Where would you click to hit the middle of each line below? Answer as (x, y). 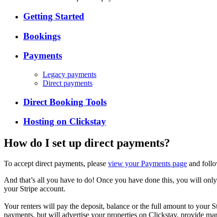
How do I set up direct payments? (87, 143)
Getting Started (54, 16)
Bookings (42, 36)
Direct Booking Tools (65, 102)
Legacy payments (70, 75)
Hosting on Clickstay (65, 122)
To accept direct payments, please (56, 164)
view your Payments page (147, 164)
